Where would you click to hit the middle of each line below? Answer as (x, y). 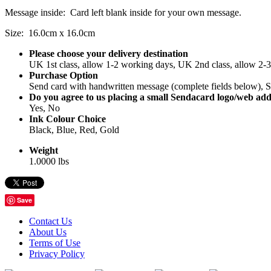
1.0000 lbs (49, 161)
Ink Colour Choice (67, 119)
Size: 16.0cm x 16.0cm (50, 33)
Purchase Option (64, 75)
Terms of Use (55, 243)
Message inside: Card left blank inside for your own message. (123, 12)
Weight (44, 150)
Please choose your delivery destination (109, 53)
